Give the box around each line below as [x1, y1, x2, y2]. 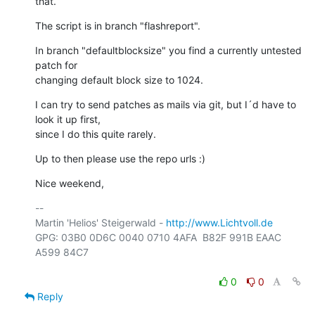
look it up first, [35, 112, 101, 125]
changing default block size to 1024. [35, 73, 203, 86]
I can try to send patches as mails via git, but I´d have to [35, 98, 296, 110]
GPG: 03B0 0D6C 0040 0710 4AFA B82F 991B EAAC [35, 231, 281, 243]
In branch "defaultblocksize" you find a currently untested [35, 44, 302, 56]
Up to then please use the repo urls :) [35, 152, 205, 165]
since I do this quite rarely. [35, 127, 156, 140]
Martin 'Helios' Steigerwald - [35, 216, 166, 229]
